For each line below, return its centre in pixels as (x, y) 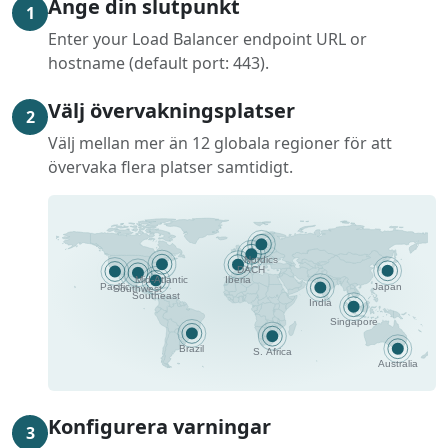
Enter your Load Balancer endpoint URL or (207, 39)
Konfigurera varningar (159, 426)
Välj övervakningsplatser (171, 110)
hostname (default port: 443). (158, 63)
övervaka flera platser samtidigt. (170, 167)
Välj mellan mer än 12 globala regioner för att (220, 143)
